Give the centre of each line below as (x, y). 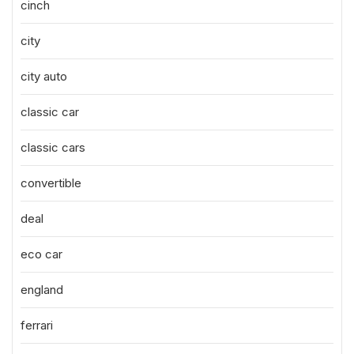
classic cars (53, 147)
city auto (44, 76)
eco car (41, 254)
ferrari (37, 325)
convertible (51, 183)
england (42, 290)
